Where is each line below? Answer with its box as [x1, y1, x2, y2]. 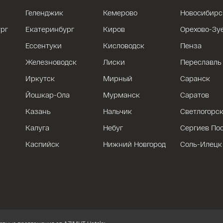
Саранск [180, 74, 211, 83]
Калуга [25, 123, 50, 132]
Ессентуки [25, 41, 62, 50]
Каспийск [25, 139, 60, 149]
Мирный [103, 74, 132, 83]
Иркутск [25, 74, 55, 83]
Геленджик [25, 8, 64, 17]
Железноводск [25, 57, 77, 67]
